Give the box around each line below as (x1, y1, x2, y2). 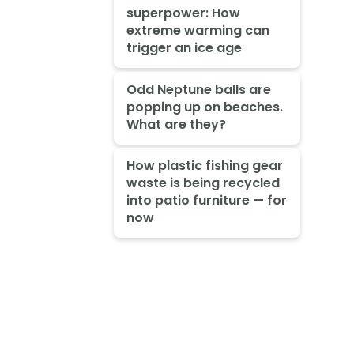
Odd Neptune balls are (126, 80, 271, 99)
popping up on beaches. (126, 97, 283, 116)
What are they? (126, 115, 226, 134)
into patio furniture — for (126, 191, 287, 210)
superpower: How (126, 3, 240, 22)
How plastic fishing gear (126, 156, 283, 175)
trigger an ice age (126, 38, 242, 57)
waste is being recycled (126, 174, 280, 193)
